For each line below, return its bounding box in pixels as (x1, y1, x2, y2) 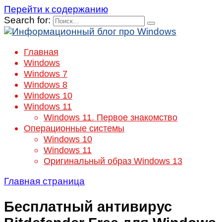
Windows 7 (24, 69, 67, 79)
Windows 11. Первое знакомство (44, 112, 177, 122)
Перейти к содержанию (4, 4, 108, 14)
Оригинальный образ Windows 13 (44, 156, 182, 166)
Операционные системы (24, 123, 124, 133)
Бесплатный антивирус (4, 198, 172, 215)
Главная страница (4, 176, 85, 186)
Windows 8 (24, 80, 67, 90)
